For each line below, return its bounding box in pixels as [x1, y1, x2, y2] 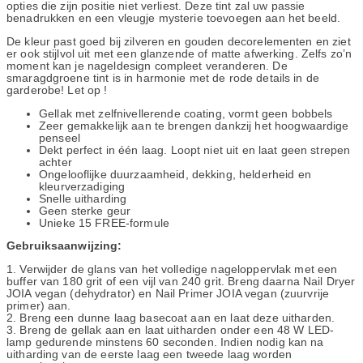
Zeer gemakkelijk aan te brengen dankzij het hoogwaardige [39, 119, 349, 132]
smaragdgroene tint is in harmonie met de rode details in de [6, 72, 320, 85]
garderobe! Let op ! [6, 84, 108, 97]
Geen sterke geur [39, 204, 131, 217]
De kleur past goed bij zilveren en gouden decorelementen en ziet [6, 36, 351, 49]
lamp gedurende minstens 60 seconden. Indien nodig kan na [6, 335, 324, 348]
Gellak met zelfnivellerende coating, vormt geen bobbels [39, 107, 333, 120]
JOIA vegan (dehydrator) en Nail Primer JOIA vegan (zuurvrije [6, 287, 330, 300]
